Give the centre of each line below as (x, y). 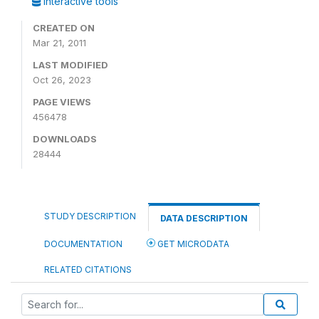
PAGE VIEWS (62, 102)
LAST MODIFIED (70, 65)
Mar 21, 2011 (59, 43)
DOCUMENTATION (83, 244)
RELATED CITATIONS (88, 270)
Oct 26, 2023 (62, 80)
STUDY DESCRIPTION (90, 216)
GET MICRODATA (192, 244)
